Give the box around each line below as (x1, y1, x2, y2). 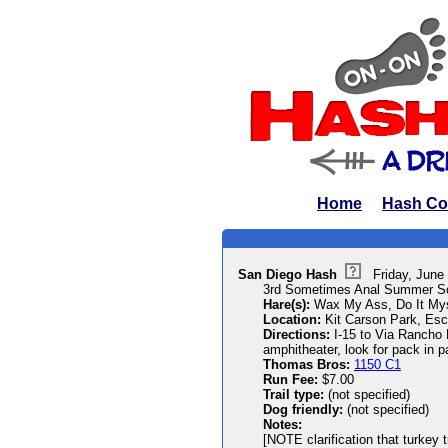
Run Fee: (263, 372, 318, 387)
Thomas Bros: (263, 357, 350, 372)
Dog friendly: (263, 402, 343, 417)
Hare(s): (263, 297, 310, 312)
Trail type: (263, 387, 324, 402)
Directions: (263, 327, 330, 342)
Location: (263, 312, 321, 327)
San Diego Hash (238, 267, 337, 282)
